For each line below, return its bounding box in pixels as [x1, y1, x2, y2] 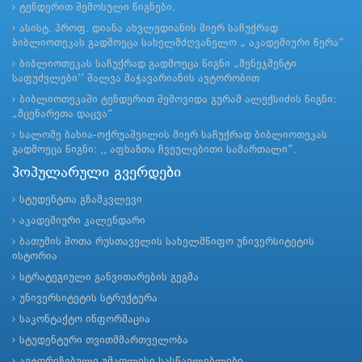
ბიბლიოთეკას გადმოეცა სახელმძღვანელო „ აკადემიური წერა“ [12, 38, 344, 49]
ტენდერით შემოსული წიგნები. [19, 2, 175, 14]
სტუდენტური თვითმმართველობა [19, 335, 188, 347]
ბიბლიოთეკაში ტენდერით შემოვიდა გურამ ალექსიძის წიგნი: [19, 95, 336, 106]
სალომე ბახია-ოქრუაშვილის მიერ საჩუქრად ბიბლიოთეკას [19, 130, 327, 141]
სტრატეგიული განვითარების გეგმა [19, 272, 199, 284]
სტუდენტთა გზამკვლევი [19, 195, 142, 206]
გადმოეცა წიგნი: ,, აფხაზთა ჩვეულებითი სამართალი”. [12, 145, 297, 156]
